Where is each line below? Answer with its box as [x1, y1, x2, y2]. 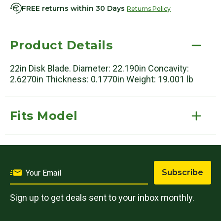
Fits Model [10, 109, 78, 123]
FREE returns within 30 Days [22, 3, 127, 13]
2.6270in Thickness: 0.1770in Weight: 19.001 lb [10, 74, 193, 84]
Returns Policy [127, 4, 171, 12]
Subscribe [162, 168, 203, 177]
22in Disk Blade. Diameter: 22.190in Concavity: [10, 63, 189, 74]
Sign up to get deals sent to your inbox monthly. [10, 192, 194, 203]
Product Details [10, 38, 113, 52]
